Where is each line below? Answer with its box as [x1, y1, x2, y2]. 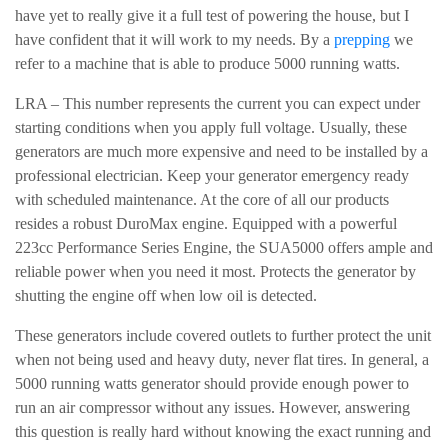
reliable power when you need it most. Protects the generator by [15, 263, 416, 280]
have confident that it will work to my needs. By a [15, 31, 334, 48]
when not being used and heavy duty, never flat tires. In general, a [15, 351, 429, 368]
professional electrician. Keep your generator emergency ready [15, 167, 409, 184]
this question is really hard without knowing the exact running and [15, 423, 431, 440]
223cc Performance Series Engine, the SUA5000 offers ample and [15, 239, 433, 256]
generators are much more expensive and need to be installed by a [15, 143, 428, 160]
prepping [334, 31, 390, 48]
